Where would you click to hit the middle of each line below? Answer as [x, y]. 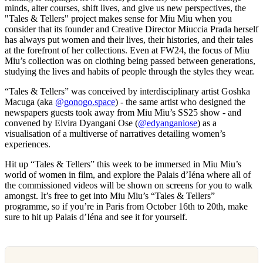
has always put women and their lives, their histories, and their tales [129, 40]
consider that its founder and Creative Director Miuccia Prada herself [131, 29]
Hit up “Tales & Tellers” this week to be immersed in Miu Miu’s [123, 164]
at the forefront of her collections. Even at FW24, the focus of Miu [127, 50]
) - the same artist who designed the [180, 102]
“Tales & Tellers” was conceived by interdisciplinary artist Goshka [127, 92]
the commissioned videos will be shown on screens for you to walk [129, 186]
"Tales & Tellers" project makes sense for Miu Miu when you [118, 19]
